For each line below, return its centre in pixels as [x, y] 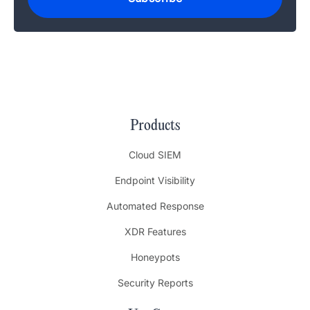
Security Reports [155, 283]
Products [155, 126]
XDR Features [155, 232]
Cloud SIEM [155, 155]
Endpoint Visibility [155, 181]
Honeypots [155, 257]
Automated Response [155, 206]
